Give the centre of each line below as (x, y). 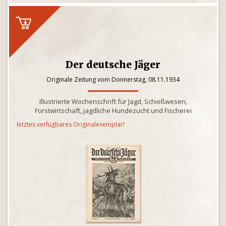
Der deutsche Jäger (113, 65)
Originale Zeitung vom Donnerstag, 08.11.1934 (113, 79)
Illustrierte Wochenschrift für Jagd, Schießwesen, (113, 101)
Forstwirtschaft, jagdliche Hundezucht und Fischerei (113, 110)
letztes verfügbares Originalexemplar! (71, 124)
